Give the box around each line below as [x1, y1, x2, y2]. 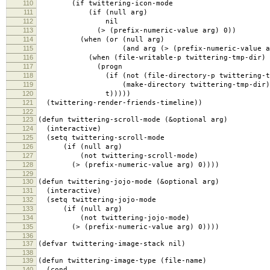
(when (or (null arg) [38, 36, 165, 44]
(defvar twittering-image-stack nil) [38, 240, 186, 248]
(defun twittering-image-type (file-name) [38, 257, 207, 265]
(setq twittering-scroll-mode [38, 134, 165, 142]
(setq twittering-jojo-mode [38, 196, 156, 204]
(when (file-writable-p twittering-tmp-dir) [38, 54, 266, 62]
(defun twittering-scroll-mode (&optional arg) [38, 116, 228, 124]
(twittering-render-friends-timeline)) [38, 99, 202, 107]
